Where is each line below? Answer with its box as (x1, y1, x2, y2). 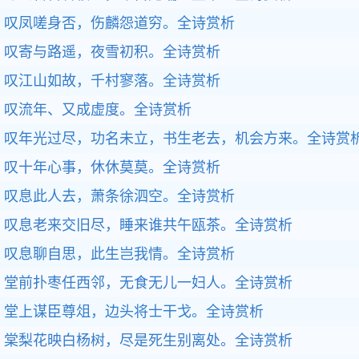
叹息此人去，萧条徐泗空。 (4, 188, 177, 204)
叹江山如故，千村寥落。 (4, 73, 163, 89)
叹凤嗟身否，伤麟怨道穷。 (4, 15, 177, 31)
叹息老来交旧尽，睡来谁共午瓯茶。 (4, 217, 235, 233)
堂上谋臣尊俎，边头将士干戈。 (4, 304, 206, 320)
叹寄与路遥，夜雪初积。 (4, 44, 163, 60)
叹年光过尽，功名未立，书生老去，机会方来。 (4, 131, 307, 147)
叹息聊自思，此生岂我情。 (4, 246, 177, 262)
